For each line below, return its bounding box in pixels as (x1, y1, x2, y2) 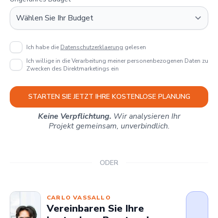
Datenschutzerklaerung (60, 43, 123, 51)
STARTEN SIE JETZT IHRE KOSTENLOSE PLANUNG (28, 91, 190, 101)
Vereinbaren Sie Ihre (47, 202, 144, 216)
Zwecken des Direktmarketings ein (26, 64, 119, 73)
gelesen (123, 43, 146, 51)
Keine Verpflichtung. (37, 110, 111, 122)
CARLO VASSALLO (47, 194, 111, 202)
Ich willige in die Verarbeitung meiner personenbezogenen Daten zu (26, 56, 208, 65)
